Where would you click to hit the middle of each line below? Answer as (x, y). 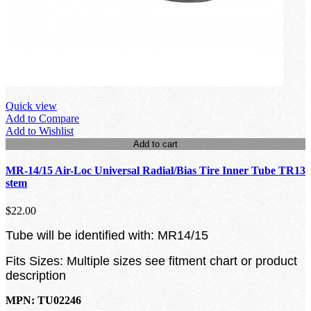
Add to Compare (42, 119)
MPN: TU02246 (43, 300)
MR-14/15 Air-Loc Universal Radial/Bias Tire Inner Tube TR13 (155, 171)
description (36, 275)
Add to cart (155, 144)
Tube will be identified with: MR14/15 (107, 235)
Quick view (31, 106)
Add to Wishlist (40, 131)
